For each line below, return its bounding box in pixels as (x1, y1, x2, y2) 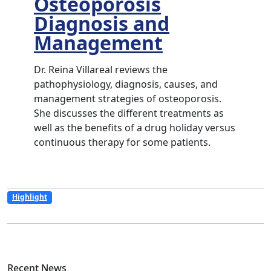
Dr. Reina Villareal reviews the (34, 63, 168, 77)
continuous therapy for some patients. (34, 135, 211, 149)
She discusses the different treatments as (34, 106, 224, 120)
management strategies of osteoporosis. (34, 92, 221, 106)
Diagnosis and (34, 10, 169, 37)
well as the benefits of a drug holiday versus (34, 121, 235, 135)
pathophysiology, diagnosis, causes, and (34, 77, 218, 91)
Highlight (11, 192, 47, 203)
